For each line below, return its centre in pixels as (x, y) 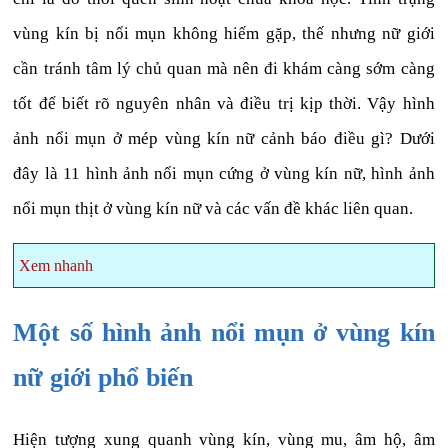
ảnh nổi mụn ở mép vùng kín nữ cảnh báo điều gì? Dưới (224, 139)
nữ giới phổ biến (103, 377)
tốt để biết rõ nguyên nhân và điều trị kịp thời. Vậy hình (224, 104)
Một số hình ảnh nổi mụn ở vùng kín (224, 332)
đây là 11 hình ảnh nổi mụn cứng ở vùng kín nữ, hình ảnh (224, 174)
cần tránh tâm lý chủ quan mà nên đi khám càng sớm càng (224, 69)
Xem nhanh (56, 266)
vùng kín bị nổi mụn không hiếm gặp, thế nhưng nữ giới (224, 34)
